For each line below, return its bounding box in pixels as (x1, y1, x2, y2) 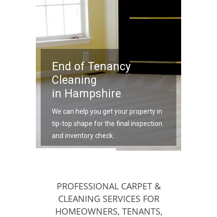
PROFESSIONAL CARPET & (56, 180, 161, 192)
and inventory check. (52, 132, 114, 139)
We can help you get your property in (52, 108, 162, 115)
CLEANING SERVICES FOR (58, 193, 159, 204)
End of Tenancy (52, 60, 131, 73)
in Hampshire (52, 87, 121, 100)
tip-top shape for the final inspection (52, 120, 162, 127)
